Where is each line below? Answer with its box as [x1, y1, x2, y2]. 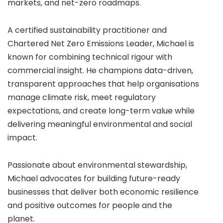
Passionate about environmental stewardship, [7, 159, 187, 171]
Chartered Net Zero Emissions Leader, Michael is [7, 38, 194, 50]
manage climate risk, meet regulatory [7, 92, 156, 104]
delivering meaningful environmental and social [7, 118, 192, 130]
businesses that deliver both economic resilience [7, 186, 199, 198]
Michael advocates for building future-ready [7, 173, 180, 185]
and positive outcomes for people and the [7, 200, 172, 212]
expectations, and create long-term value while [7, 105, 195, 117]
